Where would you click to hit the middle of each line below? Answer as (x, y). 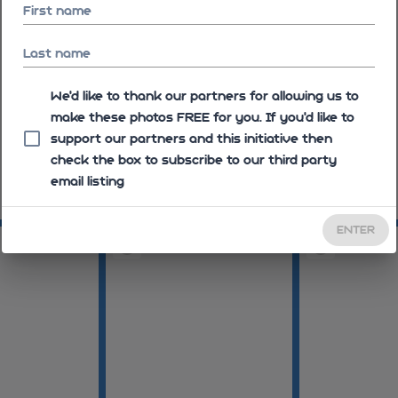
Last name (57, 53)
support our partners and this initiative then (191, 139)
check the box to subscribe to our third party (194, 160)
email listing (88, 181)
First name (57, 11)
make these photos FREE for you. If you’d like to (203, 117)
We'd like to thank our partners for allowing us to (205, 96)
